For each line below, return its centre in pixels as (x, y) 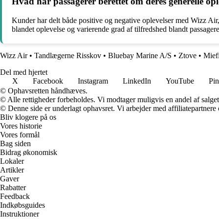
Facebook (48, 81)
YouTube (180, 81)
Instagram (93, 81)
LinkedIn (137, 81)
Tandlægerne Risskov (68, 56)
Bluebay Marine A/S (140, 56)
